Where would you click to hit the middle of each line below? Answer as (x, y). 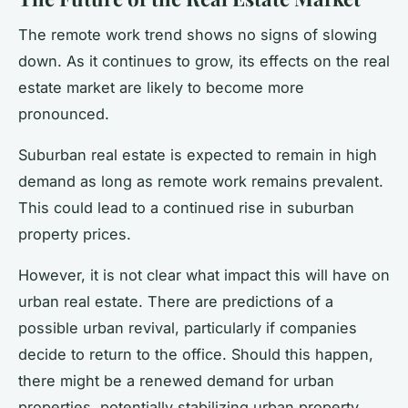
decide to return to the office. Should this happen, (196, 355)
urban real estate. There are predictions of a (176, 302)
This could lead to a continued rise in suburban (186, 208)
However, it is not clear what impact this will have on (204, 275)
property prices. (75, 235)
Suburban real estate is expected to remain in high (198, 155)
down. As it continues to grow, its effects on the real (204, 61)
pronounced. (64, 114)
